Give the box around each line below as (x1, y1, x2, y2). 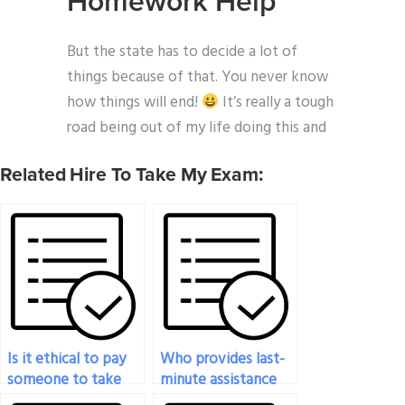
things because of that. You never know (67, 65, 328, 90)
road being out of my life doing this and (67, 116, 326, 141)
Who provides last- (160, 347, 285, 372)
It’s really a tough (219, 90, 334, 116)
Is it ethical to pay (7, 347, 126, 372)
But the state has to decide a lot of (67, 40, 297, 65)
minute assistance (160, 368, 277, 393)
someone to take (7, 368, 121, 393)
